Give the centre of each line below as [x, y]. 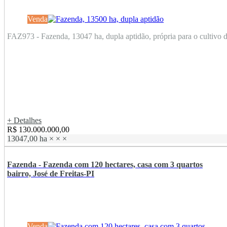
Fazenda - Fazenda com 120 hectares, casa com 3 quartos [105, 165]
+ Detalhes [24, 121]
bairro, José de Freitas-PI [51, 174]
